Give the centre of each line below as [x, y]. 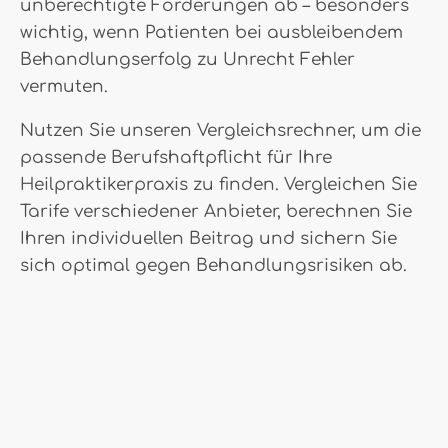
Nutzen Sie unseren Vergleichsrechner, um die [220, 130]
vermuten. [64, 86]
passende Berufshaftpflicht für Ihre [176, 157]
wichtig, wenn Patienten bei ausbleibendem [211, 32]
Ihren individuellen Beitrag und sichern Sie [208, 238]
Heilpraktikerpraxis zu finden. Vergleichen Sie [218, 184]
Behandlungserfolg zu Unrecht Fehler [187, 59]
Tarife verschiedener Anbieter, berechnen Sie [216, 211]
